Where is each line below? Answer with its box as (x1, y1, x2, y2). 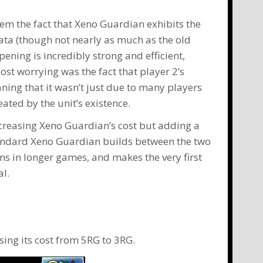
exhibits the (144, 17, 201, 31)
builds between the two (100, 134, 211, 149)
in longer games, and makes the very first (10, 150, 202, 164)
